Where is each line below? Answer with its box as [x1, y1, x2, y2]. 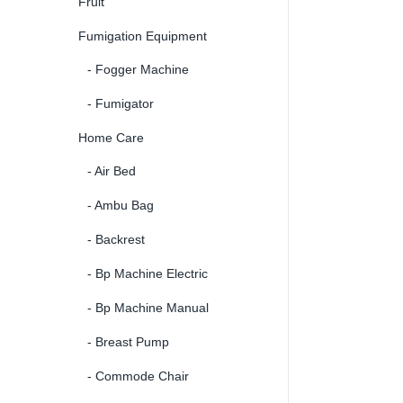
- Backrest [87, 231, 145, 246]
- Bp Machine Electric [87, 265, 208, 281]
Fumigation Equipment [78, 28, 207, 43]
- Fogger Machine [87, 61, 189, 76]
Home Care [78, 130, 144, 145]
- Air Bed [87, 163, 136, 178]
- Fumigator [87, 95, 154, 111]
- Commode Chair [87, 368, 189, 383]
